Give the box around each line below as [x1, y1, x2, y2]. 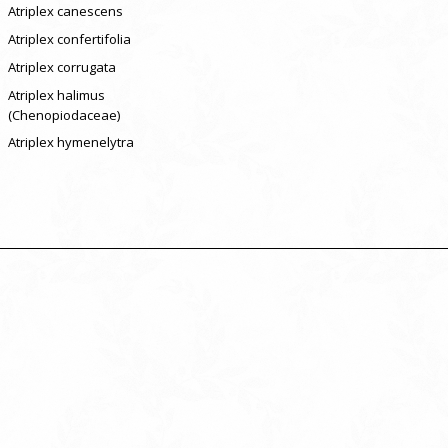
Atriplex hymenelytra [7, 133, 134, 152]
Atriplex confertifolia [7, 30, 131, 49]
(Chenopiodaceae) [7, 105, 120, 124]
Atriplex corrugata [7, 57, 116, 76]
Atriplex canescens [7, 2, 123, 21]
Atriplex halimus [7, 85, 105, 104]
